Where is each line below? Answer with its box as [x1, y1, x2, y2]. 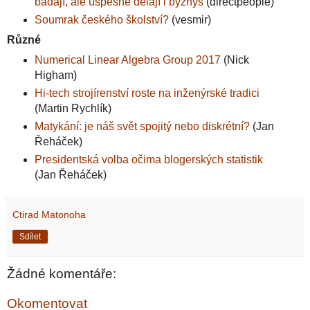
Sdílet [19, 231, 41, 241]
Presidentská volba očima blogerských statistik [34, 153, 263, 165]
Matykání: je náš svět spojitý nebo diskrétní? [34, 120, 250, 132]
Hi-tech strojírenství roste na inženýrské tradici [34, 86, 259, 99]
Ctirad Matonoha [12, 208, 86, 220]
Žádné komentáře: [7, 266, 116, 281]
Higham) [34, 69, 77, 81]
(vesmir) [168, 13, 211, 26]
